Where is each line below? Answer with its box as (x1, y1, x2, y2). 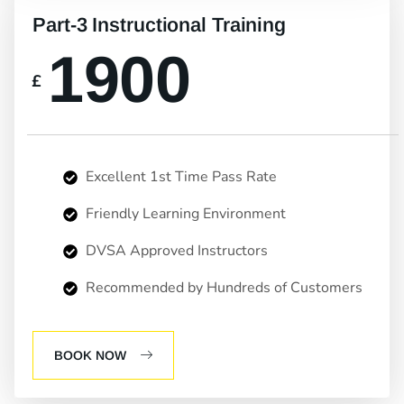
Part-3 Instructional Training (32, 14, 287, 37)
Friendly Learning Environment (82, 204, 286, 225)
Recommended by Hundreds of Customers (82, 278, 363, 298)
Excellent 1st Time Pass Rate (82, 167, 277, 188)
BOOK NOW (54, 348, 126, 363)
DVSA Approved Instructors (82, 241, 268, 262)
